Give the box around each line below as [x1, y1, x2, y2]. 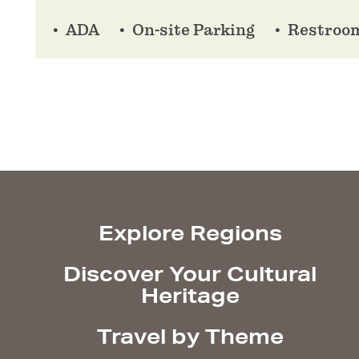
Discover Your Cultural [63, 261, 317, 287]
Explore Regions [98, 220, 282, 246]
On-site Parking [132, 21, 255, 40]
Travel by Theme [96, 324, 284, 349]
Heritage [140, 283, 240, 309]
